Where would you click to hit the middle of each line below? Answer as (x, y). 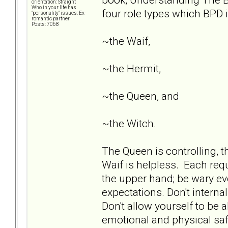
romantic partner (51, 19)
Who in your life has (54, 8)
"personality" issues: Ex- (59, 13)
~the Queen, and (140, 96)
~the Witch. (129, 123)
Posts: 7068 (45, 24)
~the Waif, (126, 41)
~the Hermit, (131, 68)
